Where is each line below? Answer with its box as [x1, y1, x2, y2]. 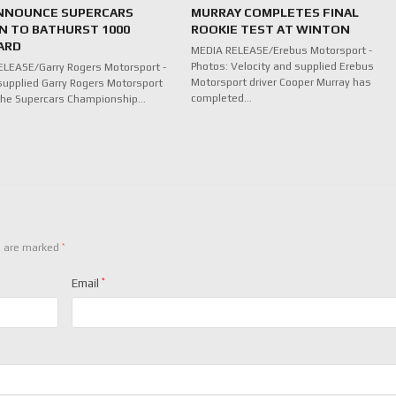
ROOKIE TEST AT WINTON [190, 21, 350, 36]
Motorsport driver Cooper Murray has [190, 75, 371, 88]
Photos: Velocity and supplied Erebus [190, 59, 374, 72]
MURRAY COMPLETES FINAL [190, 4, 359, 19]
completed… [190, 91, 252, 104]
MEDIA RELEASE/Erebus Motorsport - [190, 43, 372, 57]
